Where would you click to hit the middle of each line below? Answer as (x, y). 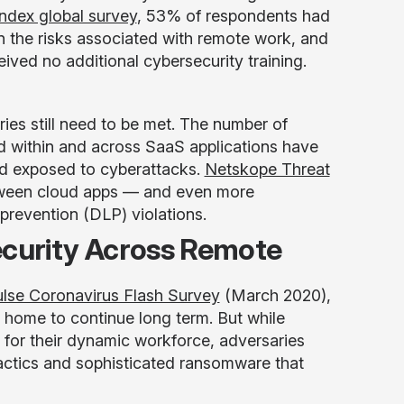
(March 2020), (275, 295)
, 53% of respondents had (233, 16)
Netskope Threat (267, 169)
